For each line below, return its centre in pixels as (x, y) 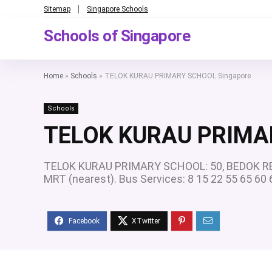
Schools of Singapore (117, 36)
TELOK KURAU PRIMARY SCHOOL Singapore (178, 76)
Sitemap (57, 9)
